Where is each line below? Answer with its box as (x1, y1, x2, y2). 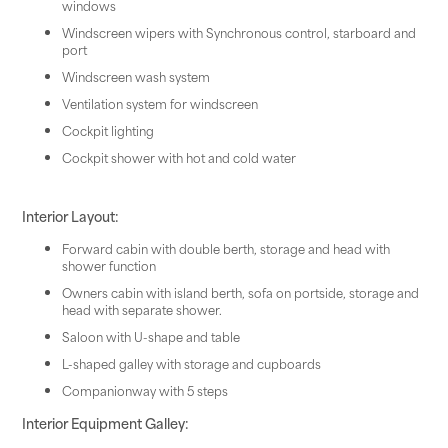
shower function (61, 255, 156, 275)
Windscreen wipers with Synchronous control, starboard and (61, 22, 416, 42)
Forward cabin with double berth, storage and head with (61, 238, 390, 258)
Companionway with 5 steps (61, 380, 228, 400)
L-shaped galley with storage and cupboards (61, 353, 321, 373)
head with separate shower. (61, 299, 222, 319)
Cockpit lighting (61, 120, 154, 140)
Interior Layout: (21, 205, 119, 227)
